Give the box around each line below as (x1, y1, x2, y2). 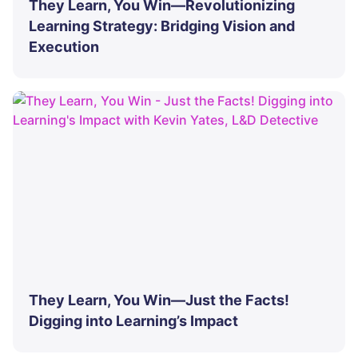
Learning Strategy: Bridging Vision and (29, 18, 295, 35)
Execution (29, 38, 99, 56)
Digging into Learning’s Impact (29, 312, 238, 330)
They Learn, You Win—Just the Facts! (29, 292, 289, 309)
